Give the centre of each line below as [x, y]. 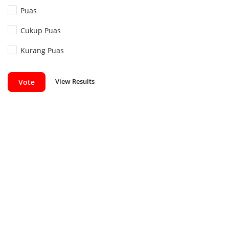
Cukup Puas [41, 30]
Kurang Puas [42, 50]
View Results [75, 81]
